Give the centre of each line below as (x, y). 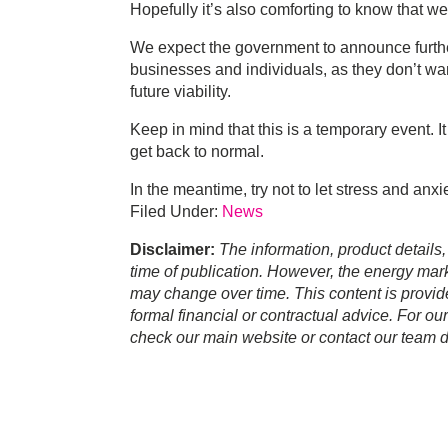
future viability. (180, 92)
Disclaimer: (172, 250)
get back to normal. (197, 152)
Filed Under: (176, 212)
